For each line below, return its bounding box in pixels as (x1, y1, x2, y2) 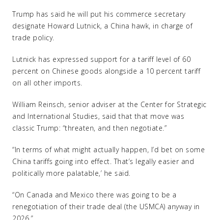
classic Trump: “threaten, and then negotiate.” (12, 123, 166, 133)
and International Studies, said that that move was (12, 111, 184, 121)
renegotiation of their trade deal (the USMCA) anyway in (12, 202, 200, 211)
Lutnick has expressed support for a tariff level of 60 (12, 55, 191, 64)
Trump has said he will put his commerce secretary (12, 9, 186, 19)
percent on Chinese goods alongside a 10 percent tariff (12, 66, 200, 76)
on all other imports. (12, 78, 82, 87)
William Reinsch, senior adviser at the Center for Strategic (12, 100, 207, 109)
